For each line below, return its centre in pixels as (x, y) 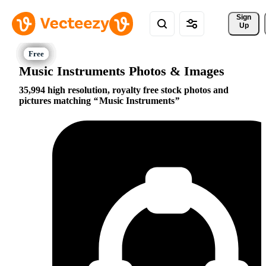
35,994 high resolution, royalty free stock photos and (124, 90)
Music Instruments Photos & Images (122, 71)
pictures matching (56, 101)
